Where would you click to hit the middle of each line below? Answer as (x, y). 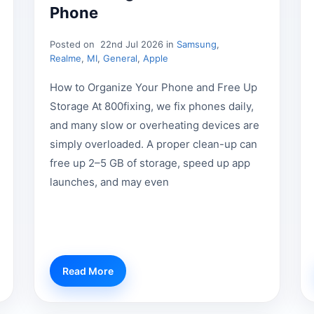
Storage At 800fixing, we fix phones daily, (152, 106)
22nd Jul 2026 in (137, 44)
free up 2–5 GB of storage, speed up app (150, 163)
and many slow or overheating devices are (155, 125)
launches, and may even (110, 182)
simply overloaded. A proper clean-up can (154, 144)
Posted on (74, 44)
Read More (88, 271)
